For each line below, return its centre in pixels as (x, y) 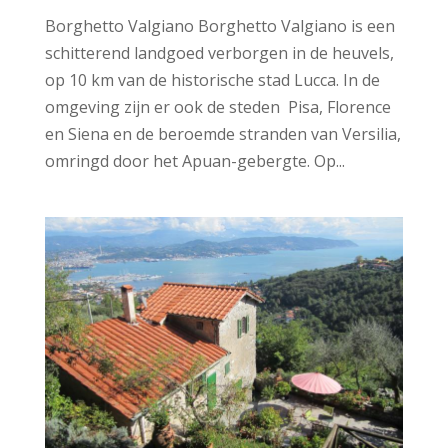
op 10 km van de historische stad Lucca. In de (212, 80)
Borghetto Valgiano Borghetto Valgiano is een (219, 26)
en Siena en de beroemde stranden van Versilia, (222, 134)
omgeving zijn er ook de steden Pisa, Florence (217, 107)
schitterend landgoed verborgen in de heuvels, (219, 53)
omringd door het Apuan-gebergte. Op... (194, 161)
